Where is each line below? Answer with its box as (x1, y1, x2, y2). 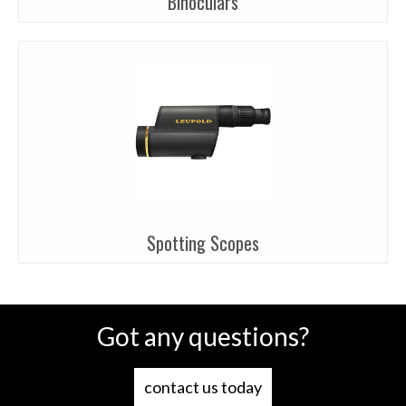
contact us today (144, 377, 262, 398)
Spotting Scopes (147, 229, 259, 257)
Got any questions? (97, 321, 309, 353)
